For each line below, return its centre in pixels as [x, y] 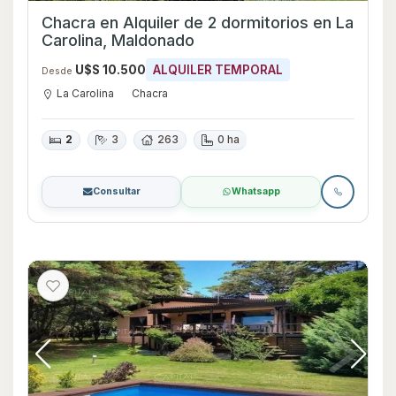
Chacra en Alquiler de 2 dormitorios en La [177, 23]
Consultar [116, 191]
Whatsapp [256, 191]
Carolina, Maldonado [118, 41]
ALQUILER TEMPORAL [218, 70]
